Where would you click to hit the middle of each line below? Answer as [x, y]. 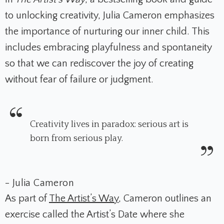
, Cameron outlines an [165, 199]
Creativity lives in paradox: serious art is [109, 125]
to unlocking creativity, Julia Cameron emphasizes [110, 16]
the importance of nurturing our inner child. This [107, 32]
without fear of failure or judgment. [79, 80]
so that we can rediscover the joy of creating [99, 64]
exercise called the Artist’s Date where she [95, 215]
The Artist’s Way [84, 199]
